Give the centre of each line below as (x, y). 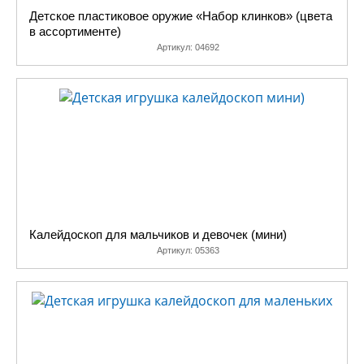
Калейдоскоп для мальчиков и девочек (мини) (158, 234)
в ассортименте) (75, 31)
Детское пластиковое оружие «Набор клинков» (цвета (181, 16)
